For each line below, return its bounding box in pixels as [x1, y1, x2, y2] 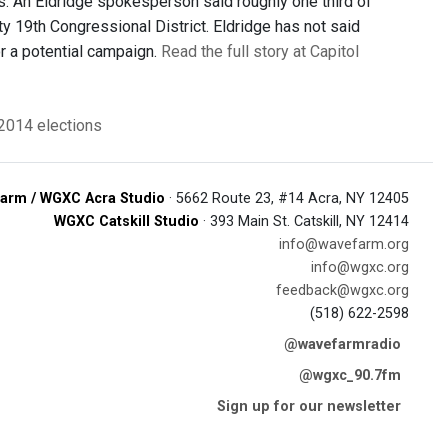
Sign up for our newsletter [217, 398, 401, 415]
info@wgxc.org [311, 259, 409, 276]
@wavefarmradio [284, 336, 401, 353]
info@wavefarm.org [279, 236, 409, 253]
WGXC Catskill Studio [54, 213, 199, 230]
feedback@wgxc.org [276, 282, 409, 299]
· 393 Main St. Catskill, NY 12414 [199, 213, 409, 230]
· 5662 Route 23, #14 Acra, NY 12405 [165, 190, 409, 207]
